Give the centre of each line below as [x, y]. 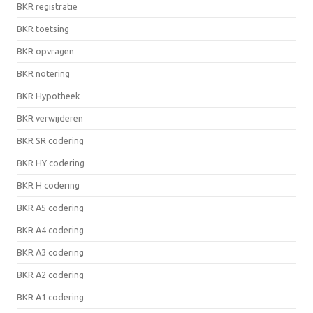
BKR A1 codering [50, 297]
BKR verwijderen [50, 118]
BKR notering [43, 73]
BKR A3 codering [50, 252]
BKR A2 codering [50, 275]
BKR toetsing [43, 29]
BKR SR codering [50, 140]
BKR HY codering [51, 163]
